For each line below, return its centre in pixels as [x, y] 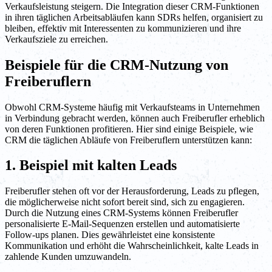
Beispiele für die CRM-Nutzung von [117, 65]
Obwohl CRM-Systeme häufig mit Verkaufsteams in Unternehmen [132, 107]
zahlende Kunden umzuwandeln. [68, 257]
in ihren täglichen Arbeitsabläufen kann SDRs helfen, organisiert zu [134, 17]
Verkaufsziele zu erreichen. [56, 39]
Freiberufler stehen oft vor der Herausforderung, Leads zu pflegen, [132, 191]
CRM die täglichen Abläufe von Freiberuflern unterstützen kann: [128, 140]
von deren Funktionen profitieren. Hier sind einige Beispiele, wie [129, 129]
